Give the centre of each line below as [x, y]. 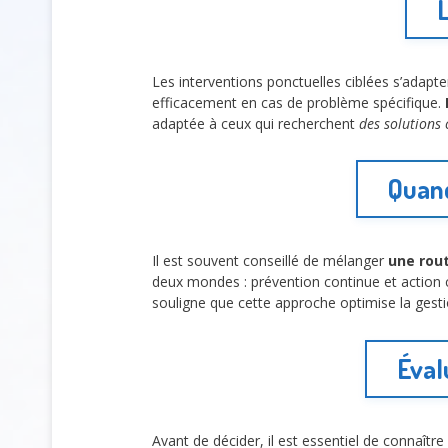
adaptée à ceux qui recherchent [255, 123]
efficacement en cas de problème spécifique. [298, 102]
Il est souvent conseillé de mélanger [270, 261]
